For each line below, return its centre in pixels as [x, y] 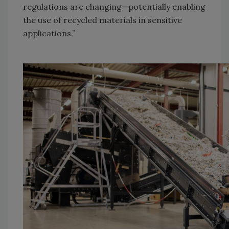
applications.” [50, 33]
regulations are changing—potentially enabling [114, 7]
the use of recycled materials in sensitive [102, 20]
